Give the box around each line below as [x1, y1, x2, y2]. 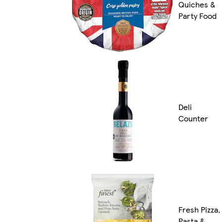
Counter [178, 112, 208, 124]
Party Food [178, 10, 217, 22]
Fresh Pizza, [178, 204, 221, 216]
